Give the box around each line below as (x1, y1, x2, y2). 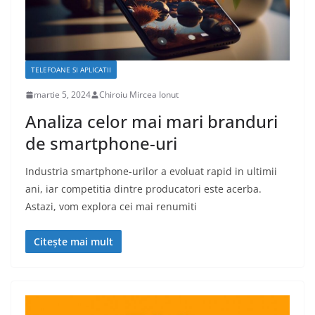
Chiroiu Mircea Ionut (99, 89, 179, 101)
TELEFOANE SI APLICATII (31, 65, 111, 75)
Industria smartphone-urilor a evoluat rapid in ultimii (25, 165, 277, 179)
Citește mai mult (34, 235, 113, 249)
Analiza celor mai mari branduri (25, 110, 278, 134)
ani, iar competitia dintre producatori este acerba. (25, 182, 262, 196)
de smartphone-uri (25, 131, 177, 155)
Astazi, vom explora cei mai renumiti (25, 200, 197, 214)
